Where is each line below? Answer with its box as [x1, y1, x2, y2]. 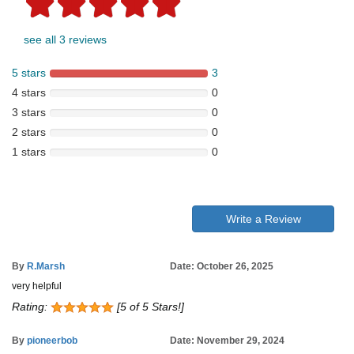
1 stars [12, 145, 46, 159]
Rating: [12, 300, 51, 314]
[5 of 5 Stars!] [114, 300, 184, 314]
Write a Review [225, 213, 301, 226]
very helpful [12, 281, 62, 292]
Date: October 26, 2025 [170, 261, 273, 273]
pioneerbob [27, 335, 77, 347]
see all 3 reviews [24, 33, 107, 47]
